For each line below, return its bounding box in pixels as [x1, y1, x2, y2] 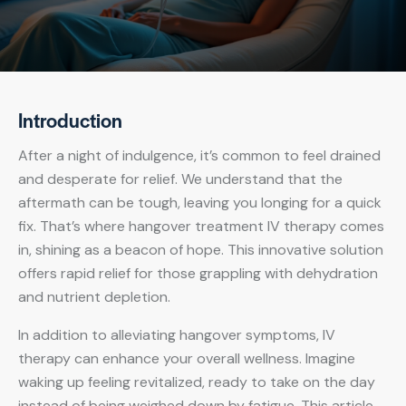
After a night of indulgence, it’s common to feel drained [18, 146, 381, 166]
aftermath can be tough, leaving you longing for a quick [18, 193, 382, 213]
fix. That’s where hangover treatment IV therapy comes [18, 217, 384, 237]
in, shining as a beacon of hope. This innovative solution [18, 240, 383, 260]
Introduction [18, 106, 122, 134]
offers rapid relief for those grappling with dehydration [18, 264, 378, 284]
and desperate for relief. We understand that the [18, 169, 343, 189]
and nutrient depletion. [18, 287, 170, 307]
